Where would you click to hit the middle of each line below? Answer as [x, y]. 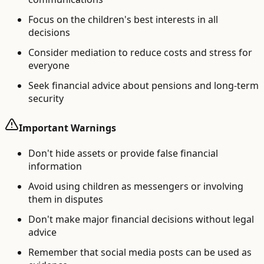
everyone [49, 65]
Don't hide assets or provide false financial [123, 154]
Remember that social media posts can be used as [140, 253]
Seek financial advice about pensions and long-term [143, 85]
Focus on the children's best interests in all [123, 19]
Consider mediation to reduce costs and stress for [140, 52]
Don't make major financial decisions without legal [141, 220]
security [46, 98]
